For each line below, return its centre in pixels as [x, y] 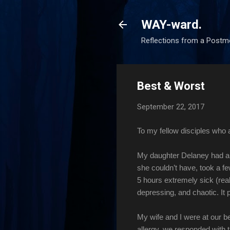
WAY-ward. [171, 25]
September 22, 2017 [171, 107]
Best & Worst [171, 86]
